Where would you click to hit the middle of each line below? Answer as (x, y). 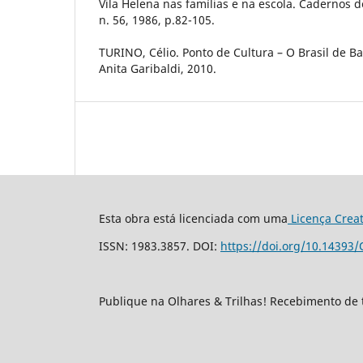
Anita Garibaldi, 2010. (158, 68)
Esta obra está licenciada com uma (193, 218)
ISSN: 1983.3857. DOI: (160, 246)
